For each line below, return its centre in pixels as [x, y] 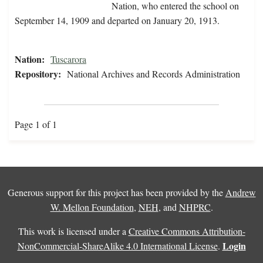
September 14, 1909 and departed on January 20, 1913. [117, 21]
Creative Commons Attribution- [187, 231]
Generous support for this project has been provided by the [116, 193]
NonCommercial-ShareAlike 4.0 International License [117, 246]
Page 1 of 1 [36, 124]
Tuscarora [68, 59]
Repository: [38, 74]
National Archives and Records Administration [154, 74]
